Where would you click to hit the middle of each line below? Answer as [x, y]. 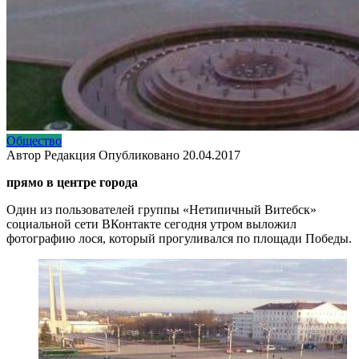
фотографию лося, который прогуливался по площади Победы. [179, 238]
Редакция [70, 155]
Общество [34, 140]
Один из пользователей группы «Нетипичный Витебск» [161, 209]
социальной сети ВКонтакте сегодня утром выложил [151, 224]
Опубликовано [139, 155]
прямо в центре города [72, 182]
